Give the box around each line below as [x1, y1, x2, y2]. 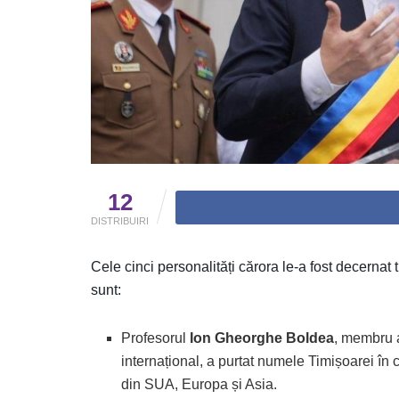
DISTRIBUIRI [91, 215, 149, 226]
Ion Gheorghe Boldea [190, 330, 335, 346]
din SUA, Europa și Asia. [121, 376, 278, 392]
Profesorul [121, 330, 191, 346]
